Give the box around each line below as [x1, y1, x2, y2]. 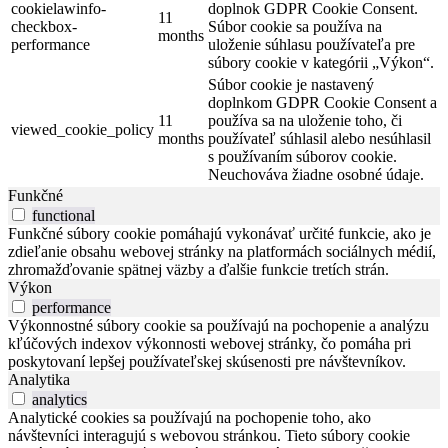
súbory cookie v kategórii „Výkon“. [208, 54, 434, 72]
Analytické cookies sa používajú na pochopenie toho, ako [8, 409, 371, 427]
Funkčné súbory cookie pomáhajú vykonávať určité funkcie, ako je [8, 225, 431, 243]
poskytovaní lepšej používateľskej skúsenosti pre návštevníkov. [8, 353, 406, 371]
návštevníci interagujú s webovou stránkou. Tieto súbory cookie [8, 427, 410, 445]
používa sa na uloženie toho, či [208, 112, 402, 130]
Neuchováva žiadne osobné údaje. [208, 166, 424, 184]
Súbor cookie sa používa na [208, 18, 382, 36]
